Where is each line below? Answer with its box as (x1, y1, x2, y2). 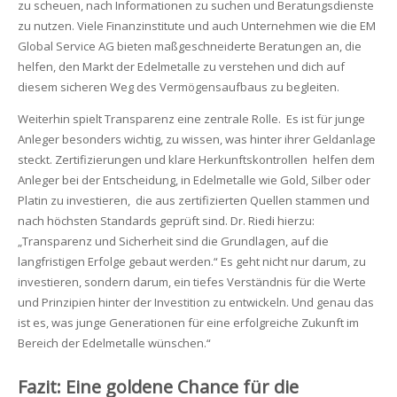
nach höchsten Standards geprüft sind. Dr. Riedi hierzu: (17, 212, 315, 229)
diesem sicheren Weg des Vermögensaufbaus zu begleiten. (17, 78, 339, 95)
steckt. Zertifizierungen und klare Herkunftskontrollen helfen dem (17, 151, 375, 167)
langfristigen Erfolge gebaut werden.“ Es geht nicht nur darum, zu (17, 253, 366, 269)
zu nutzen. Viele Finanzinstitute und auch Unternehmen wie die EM (17, 17, 376, 34)
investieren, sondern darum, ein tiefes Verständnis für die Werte (17, 273, 366, 290)
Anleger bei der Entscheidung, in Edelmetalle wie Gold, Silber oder (17, 171, 370, 188)
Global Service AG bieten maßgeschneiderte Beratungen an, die (17, 37, 362, 54)
